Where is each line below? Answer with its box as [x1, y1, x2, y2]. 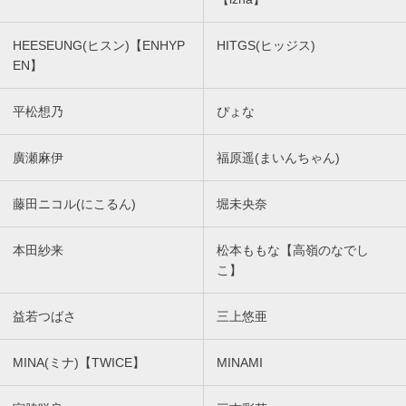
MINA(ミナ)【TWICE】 [13, 354, 145, 370]
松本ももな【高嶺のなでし [217, 242, 369, 257]
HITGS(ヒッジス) [217, 37, 315, 53]
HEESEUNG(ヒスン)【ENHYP [13, 37, 185, 53]
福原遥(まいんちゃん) [217, 150, 340, 165]
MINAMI [217, 354, 263, 370]
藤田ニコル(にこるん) [13, 196, 136, 211]
